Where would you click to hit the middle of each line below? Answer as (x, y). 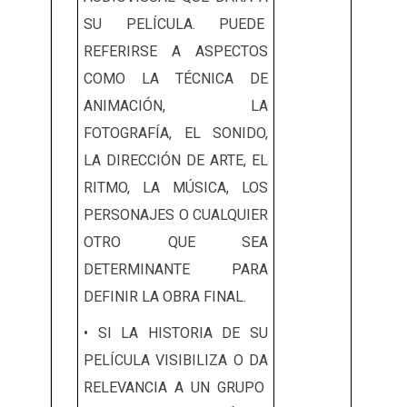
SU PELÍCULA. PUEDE (176, 25)
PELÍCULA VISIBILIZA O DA (176, 361)
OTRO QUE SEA (176, 243)
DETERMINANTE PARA (176, 270)
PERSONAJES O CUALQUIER (176, 215)
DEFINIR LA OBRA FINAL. (167, 297)
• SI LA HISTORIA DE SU (176, 333)
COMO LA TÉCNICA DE (176, 79)
